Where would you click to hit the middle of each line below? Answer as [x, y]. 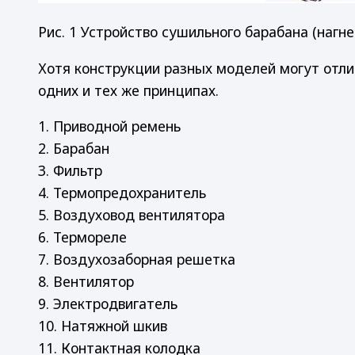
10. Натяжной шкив [103, 326]
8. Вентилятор [86, 282]
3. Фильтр [70, 171]
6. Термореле [82, 237]
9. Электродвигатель [108, 304]
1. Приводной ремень [109, 126]
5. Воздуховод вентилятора [132, 215]
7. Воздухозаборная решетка [137, 260]
